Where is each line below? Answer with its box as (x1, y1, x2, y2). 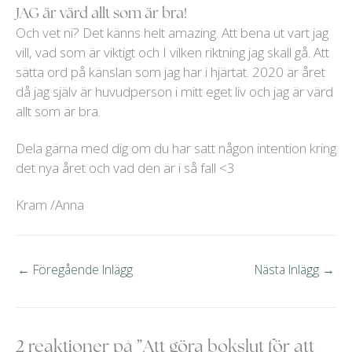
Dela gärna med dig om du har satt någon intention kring (16, 139, 336, 158)
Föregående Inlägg (30, 261, 133, 279)
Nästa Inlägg (255, 261, 322, 279)
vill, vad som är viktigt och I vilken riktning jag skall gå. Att (16, 43, 329, 62)
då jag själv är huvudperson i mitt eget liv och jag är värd (16, 82, 333, 101)
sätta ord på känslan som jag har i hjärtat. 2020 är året (16, 63, 325, 82)
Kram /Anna (16, 196, 84, 214)
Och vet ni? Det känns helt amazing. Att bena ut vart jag (16, 24, 328, 42)
